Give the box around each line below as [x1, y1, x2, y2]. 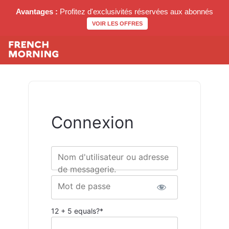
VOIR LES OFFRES [91, 20, 143, 27]
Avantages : [16, 7, 58, 16]
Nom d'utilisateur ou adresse [57, 151, 169, 162]
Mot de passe [57, 180, 110, 191]
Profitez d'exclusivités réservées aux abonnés [58, 7, 213, 16]
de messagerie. [57, 164, 116, 174]
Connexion [51, 112, 134, 133]
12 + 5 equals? [51, 206, 100, 215]
